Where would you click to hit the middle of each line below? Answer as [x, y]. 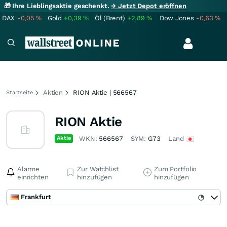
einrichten [33, 177]
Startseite [20, 92]
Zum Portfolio [175, 169]
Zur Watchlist [98, 169]
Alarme [29, 169]
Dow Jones [177, 18]
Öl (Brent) [110, 18]
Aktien [53, 92]
